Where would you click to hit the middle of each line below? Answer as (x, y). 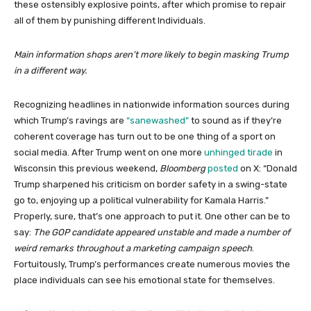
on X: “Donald (268, 168)
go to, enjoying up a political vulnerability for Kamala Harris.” (141, 200)
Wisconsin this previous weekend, (87, 168)
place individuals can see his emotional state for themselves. (144, 280)
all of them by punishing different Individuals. (110, 20)
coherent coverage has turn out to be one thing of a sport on (145, 136)
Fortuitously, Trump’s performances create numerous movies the (152, 264)
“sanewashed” (158, 120)
